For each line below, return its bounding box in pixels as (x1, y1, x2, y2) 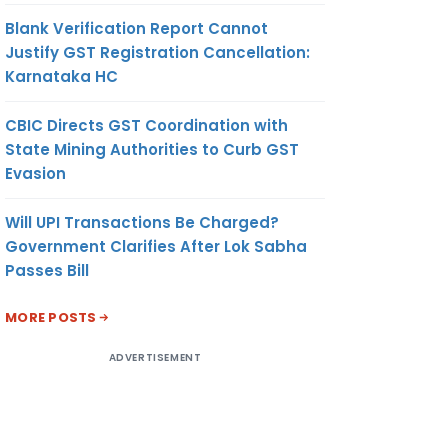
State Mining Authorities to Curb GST (5, 138, 299, 160)
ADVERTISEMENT (108, 349, 202, 365)
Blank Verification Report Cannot (5, 17, 268, 39)
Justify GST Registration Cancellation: (5, 41, 310, 63)
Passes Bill (5, 259, 89, 281)
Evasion (5, 162, 66, 184)
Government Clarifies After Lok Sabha (5, 235, 307, 257)
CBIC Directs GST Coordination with (5, 114, 288, 136)
